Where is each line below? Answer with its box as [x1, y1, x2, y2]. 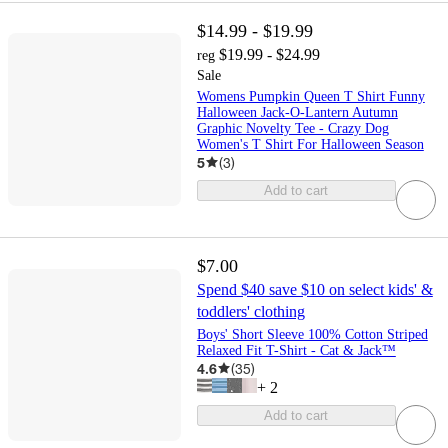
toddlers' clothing [196, 302, 305, 320]
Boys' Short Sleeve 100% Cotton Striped [196, 326, 428, 342]
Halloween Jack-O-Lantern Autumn [196, 104, 398, 120]
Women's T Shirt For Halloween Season [196, 136, 424, 152]
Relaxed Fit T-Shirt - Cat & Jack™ [196, 342, 396, 358]
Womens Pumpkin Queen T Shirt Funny [196, 88, 425, 104]
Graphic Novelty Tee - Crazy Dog [196, 120, 389, 136]
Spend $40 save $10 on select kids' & [196, 280, 433, 298]
